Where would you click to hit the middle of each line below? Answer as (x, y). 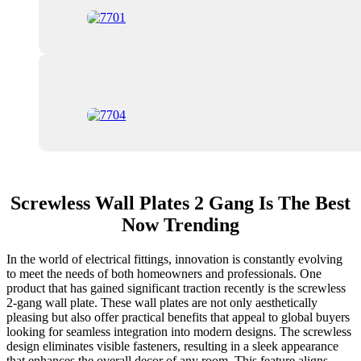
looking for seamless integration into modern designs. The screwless (179, 332)
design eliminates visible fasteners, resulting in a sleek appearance (172, 346)
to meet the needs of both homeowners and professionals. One (164, 274)
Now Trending (180, 225)
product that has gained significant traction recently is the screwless (176, 288)
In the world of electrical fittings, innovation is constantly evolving (174, 259)
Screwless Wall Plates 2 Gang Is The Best (180, 203)
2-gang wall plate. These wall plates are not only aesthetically (162, 303)
